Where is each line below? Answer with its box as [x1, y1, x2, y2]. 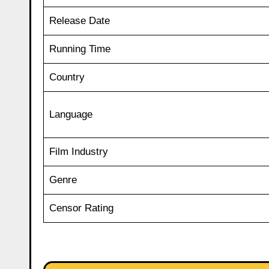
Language [49, 108, 92, 120]
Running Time [49, 43, 110, 55]
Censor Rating [49, 202, 113, 214]
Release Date [49, 14, 110, 26]
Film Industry [49, 145, 108, 157]
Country [49, 71, 85, 83]
